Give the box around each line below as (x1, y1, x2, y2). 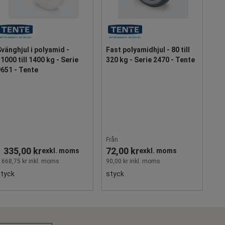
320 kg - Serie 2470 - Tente (106, 55, 195, 64)
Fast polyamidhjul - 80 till (106, 45, 190, 54)
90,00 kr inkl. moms (106, 157, 160, 165)
